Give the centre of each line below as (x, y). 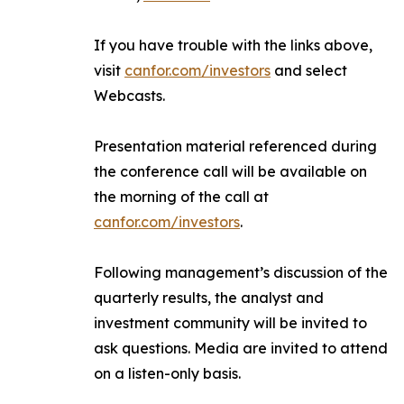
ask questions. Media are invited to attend (241, 348)
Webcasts (128, 96)
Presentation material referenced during (235, 146)
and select (309, 70)
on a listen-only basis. (167, 373)
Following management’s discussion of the (241, 272)
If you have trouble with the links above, (233, 45)
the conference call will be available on (230, 171)
